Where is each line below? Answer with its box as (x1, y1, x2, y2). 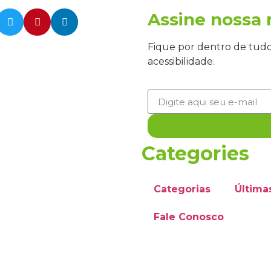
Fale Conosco (154, 211, 224, 223)
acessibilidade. (148, 56, 215, 67)
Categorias (154, 183, 211, 195)
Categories (142, 142, 249, 166)
